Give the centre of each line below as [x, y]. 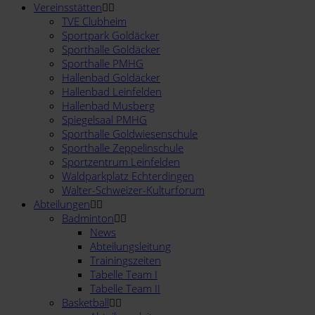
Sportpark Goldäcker [111, 35]
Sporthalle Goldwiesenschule [130, 133]
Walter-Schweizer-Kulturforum [133, 189]
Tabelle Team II [125, 288]
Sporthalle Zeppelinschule [123, 147]
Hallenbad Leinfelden [112, 91]
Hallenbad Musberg [108, 105]
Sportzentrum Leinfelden [121, 161]
